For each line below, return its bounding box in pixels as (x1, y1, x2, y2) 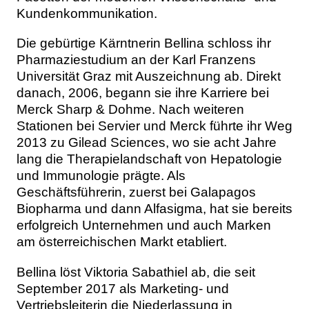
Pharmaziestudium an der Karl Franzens (17, 52, 256, 68)
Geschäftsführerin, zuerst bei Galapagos (17, 185, 256, 200)
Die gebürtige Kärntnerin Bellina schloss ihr (17, 36, 271, 51)
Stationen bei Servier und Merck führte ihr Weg (17, 119, 292, 134)
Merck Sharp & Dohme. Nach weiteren (17, 102, 244, 117)
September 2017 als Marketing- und (17, 281, 229, 296)
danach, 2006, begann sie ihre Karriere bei (17, 86, 269, 101)
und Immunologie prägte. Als (17, 168, 186, 183)
